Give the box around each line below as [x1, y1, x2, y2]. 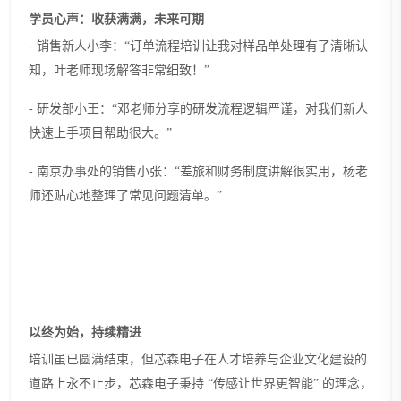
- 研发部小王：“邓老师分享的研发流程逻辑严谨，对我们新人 [29, 101, 368, 115]
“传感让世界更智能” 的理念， [208, 376, 372, 390]
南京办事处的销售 [37, 164, 137, 178]
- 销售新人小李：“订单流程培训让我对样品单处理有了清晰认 [29, 38, 368, 53]
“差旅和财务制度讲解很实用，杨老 [175, 164, 368, 178]
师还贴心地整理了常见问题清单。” [29, 188, 229, 202]
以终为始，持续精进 [29, 325, 141, 339]
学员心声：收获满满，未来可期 [29, 12, 204, 26]
